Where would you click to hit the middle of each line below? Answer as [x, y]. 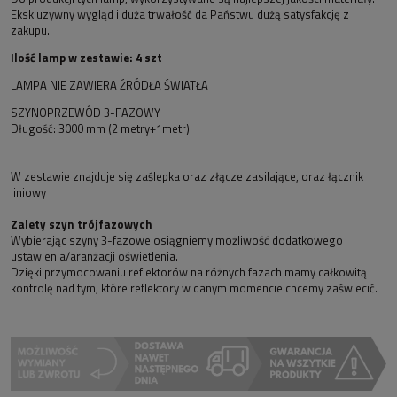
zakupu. [30, 30]
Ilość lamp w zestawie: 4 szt [86, 57]
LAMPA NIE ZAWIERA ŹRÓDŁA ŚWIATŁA [109, 85]
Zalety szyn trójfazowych [82, 224]
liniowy [28, 192]
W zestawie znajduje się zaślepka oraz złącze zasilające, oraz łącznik [187, 176]
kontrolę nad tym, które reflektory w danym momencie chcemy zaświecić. [194, 288]
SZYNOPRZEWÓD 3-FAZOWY [86, 112]
